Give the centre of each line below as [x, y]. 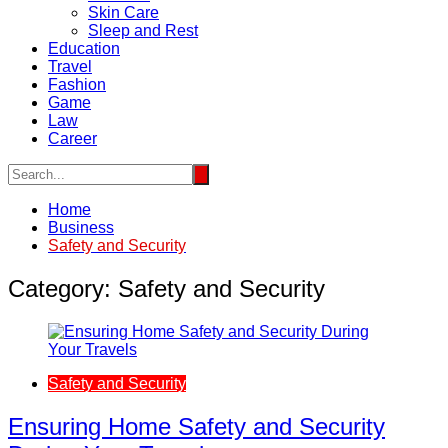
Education [84, 48]
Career [72, 138]
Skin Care [123, 12]
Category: [63, 288]
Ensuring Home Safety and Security [196, 426]
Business [81, 227]
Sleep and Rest [143, 30]
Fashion [77, 84]
